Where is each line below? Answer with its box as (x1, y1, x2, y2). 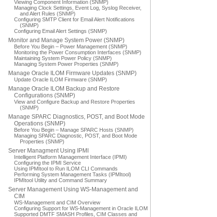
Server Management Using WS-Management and (8, 186, 138, 193)
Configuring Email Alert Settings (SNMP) (14, 28, 107, 34)
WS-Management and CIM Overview (14, 200, 100, 205)
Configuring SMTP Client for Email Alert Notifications (14, 16, 135, 22)
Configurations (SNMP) (14, 92, 75, 99)
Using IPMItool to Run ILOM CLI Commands (14, 166, 118, 171)
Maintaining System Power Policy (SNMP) (14, 55, 112, 61)
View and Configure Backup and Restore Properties (14, 99, 135, 105)
